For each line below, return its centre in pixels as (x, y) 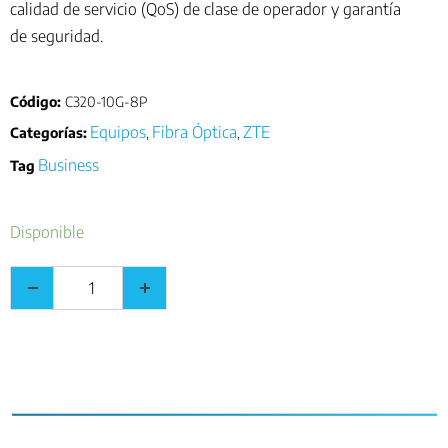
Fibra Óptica (194, 132)
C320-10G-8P (106, 102)
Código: (37, 102)
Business (68, 165)
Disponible (47, 232)
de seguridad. (56, 36)
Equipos (118, 132)
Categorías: (48, 133)
